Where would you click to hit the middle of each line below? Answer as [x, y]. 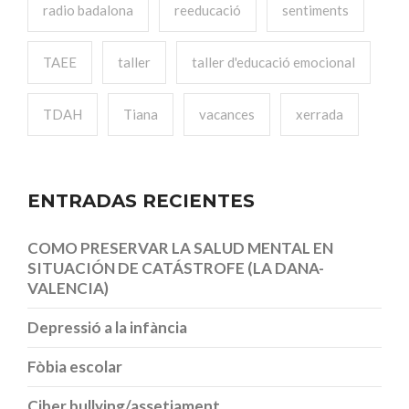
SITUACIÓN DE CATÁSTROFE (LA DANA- [176, 267]
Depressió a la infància [107, 327]
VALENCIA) [68, 288]
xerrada [320, 114]
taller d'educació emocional [273, 62]
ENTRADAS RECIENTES [141, 200]
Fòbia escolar [75, 366]
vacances [227, 114]
